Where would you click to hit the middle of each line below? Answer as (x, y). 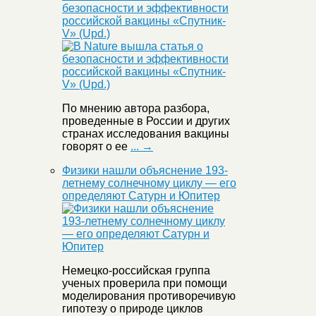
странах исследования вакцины (146, 134)
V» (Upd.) (86, 34)
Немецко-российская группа (136, 271)
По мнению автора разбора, (136, 109)
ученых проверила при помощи (145, 284)
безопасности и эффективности (145, 8)
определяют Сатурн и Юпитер (141, 196)
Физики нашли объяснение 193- (145, 171)
